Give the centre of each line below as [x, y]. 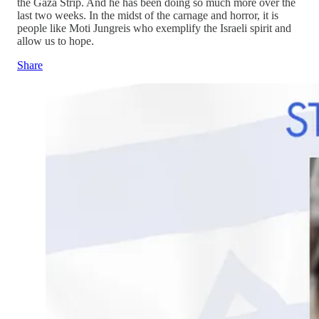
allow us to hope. [56, 41]
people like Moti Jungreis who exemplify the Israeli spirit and [154, 28]
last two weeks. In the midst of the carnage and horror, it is [148, 15]
